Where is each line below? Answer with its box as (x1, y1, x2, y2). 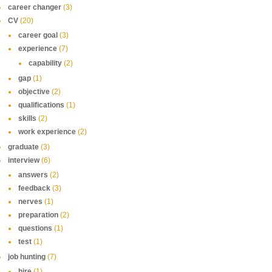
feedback (18, 184, 50, 192)
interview (8, 156, 39, 165)
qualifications (18, 101, 64, 109)
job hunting (8, 253, 46, 261)
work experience (18, 127, 76, 136)
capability (29, 59, 62, 67)
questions (18, 224, 52, 233)
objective (18, 87, 50, 96)
